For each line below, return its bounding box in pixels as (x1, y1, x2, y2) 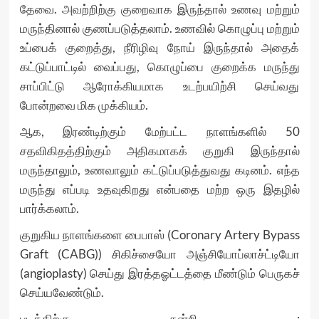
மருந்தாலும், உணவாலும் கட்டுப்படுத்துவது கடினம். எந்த (19, 162, 300, 177)
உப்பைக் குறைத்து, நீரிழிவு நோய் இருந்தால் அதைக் (19, 40, 300, 55)
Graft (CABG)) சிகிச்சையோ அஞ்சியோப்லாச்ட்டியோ (19, 246, 300, 261)
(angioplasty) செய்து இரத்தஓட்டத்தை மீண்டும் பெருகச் (19, 266, 300, 281)
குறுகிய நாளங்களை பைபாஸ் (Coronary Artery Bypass (19, 227, 300, 242)
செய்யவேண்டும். (19, 285, 104, 300)
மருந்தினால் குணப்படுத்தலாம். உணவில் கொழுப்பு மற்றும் (19, 21, 300, 36)
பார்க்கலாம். (19, 201, 79, 216)
